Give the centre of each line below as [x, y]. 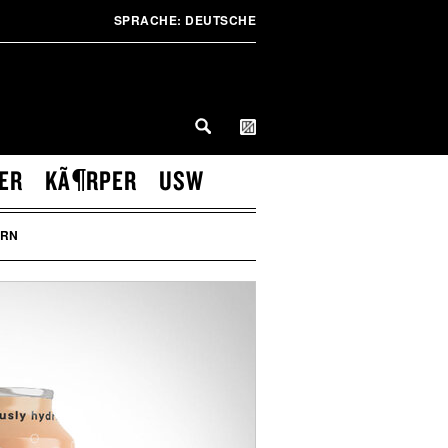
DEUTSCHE [218, 20]
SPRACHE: [147, 20]
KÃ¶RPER [91, 180]
